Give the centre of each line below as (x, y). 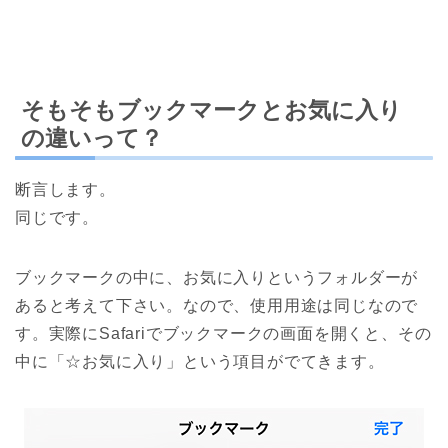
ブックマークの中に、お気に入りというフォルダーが (217, 278)
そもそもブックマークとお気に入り (211, 110)
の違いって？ (92, 138)
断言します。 (65, 190)
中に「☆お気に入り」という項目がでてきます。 (200, 362)
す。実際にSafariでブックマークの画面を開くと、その (223, 334)
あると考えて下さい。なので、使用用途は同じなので (217, 306)
